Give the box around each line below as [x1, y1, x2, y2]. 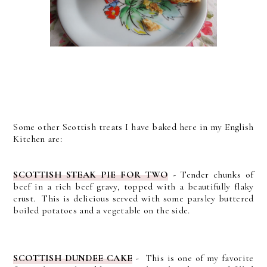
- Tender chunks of [168, 168, 254, 181]
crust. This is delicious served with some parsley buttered [13, 192, 254, 204]
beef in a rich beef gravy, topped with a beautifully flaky [13, 180, 254, 193]
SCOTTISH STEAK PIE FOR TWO [13, 168, 169, 181]
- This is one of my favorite [132, 252, 254, 264]
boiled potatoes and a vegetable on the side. [13, 204, 190, 216]
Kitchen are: [13, 132, 63, 145]
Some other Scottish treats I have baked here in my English [13, 120, 254, 133]
